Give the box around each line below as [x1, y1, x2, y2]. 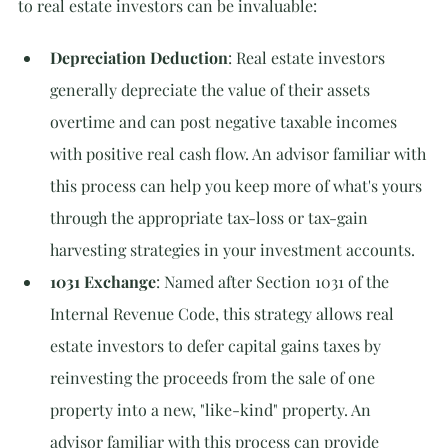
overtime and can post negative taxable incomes [50, 111, 401, 132]
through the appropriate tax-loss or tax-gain [50, 207, 372, 228]
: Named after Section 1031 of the [156, 271, 393, 292]
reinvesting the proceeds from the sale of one [50, 367, 379, 388]
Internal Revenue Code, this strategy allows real [50, 303, 398, 324]
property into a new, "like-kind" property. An [50, 399, 375, 420]
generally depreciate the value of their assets [50, 79, 374, 100]
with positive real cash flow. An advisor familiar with [50, 143, 430, 164]
